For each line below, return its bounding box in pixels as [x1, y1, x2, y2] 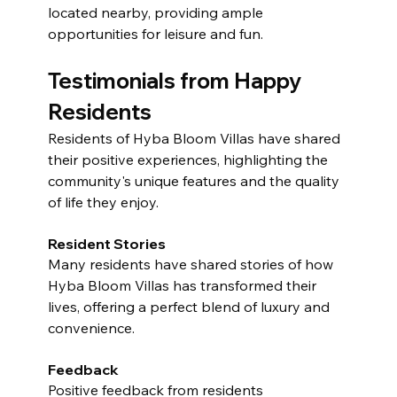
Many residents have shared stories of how [47, 254, 337, 273]
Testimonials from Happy [47, 66, 306, 94]
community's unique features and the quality [47, 171, 343, 190]
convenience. [47, 318, 135, 337]
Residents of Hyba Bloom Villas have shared [47, 128, 344, 147]
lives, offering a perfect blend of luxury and [47, 297, 333, 315]
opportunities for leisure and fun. [47, 24, 263, 43]
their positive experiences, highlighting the [47, 150, 331, 168]
